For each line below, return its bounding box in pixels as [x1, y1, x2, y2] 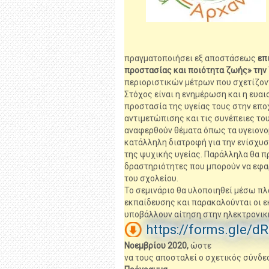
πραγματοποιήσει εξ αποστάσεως [124, 53, 256, 63]
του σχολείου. [124, 174, 178, 183]
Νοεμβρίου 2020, [124, 241, 189, 250]
